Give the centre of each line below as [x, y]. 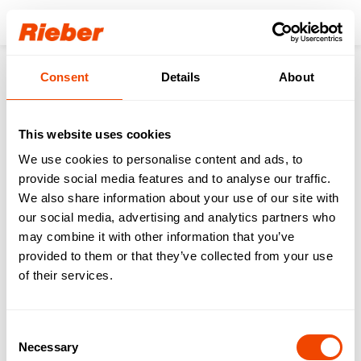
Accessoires [121, 84]
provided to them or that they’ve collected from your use [176, 256]
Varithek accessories [278, 84]
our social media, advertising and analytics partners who [177, 217]
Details [180, 77]
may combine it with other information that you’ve [157, 237]
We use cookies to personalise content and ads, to [161, 159]
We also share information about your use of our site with [179, 198]
